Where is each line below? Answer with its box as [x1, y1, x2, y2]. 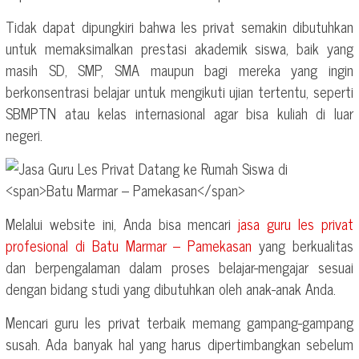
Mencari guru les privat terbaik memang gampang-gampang [6, 310, 353, 334]
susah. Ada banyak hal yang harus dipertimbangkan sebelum [6, 332, 353, 356]
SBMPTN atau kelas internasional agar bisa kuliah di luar [6, 101, 353, 125]
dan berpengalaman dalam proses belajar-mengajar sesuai [6, 255, 353, 279]
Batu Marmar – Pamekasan [91, 233, 252, 257]
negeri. [6, 123, 42, 147]
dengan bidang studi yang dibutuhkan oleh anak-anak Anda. [6, 276, 336, 301]
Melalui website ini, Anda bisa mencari [6, 212, 239, 236]
